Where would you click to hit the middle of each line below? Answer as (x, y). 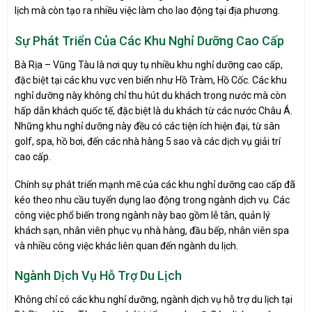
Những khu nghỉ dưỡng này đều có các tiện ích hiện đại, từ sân (147, 126)
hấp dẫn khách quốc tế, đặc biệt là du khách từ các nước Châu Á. (154, 110)
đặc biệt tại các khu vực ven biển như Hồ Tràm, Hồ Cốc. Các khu (151, 80)
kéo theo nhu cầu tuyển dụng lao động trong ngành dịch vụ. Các (152, 200)
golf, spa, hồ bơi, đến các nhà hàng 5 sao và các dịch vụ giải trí (148, 141)
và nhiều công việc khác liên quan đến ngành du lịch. (126, 245)
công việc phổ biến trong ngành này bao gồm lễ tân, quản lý (142, 215)
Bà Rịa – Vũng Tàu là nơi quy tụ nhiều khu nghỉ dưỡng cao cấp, (149, 64)
